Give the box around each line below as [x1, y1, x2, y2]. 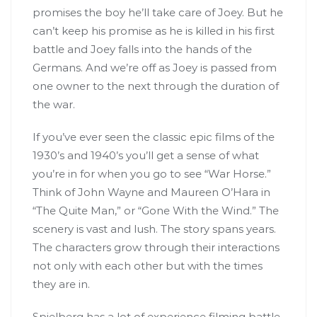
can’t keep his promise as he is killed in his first [33, 23, 275, 38]
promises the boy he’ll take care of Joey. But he [33, 5, 283, 19]
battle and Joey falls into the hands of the [33, 42, 252, 56]
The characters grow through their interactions [33, 240, 279, 254]
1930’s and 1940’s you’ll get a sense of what [33, 148, 259, 162]
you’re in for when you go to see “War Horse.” [33, 166, 271, 180]
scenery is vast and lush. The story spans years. [33, 221, 276, 236]
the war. [33, 97, 75, 111]
